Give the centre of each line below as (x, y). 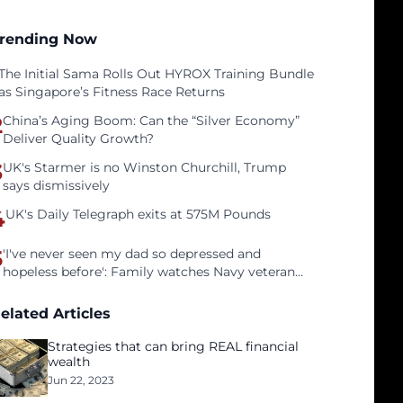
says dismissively (57, 185)
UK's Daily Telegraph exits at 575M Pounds (139, 214)
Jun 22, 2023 (81, 380)
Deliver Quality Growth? (79, 139)
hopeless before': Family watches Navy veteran (149, 272)
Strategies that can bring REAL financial (174, 346)
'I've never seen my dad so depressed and (132, 254)
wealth (69, 362)
